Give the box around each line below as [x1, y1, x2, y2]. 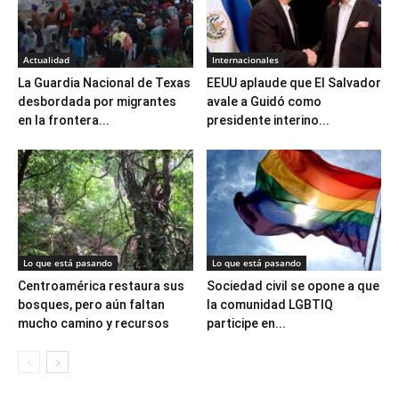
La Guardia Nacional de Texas [18, 76, 191, 91]
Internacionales [211, 53, 279, 67]
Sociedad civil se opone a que [206, 278, 379, 293]
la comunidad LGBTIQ [206, 297, 333, 312]
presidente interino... [206, 113, 330, 128]
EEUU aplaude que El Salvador [206, 76, 381, 91]
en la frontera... [18, 113, 110, 128]
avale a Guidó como [206, 94, 322, 110]
